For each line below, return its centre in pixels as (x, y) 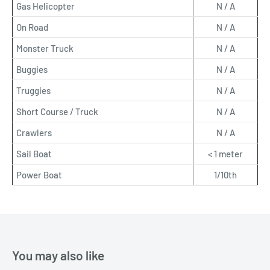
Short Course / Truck (57, 111)
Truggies (33, 90)
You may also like (58, 255)
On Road (32, 27)
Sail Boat (34, 153)
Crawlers (34, 132)
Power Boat (39, 174)
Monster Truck (45, 48)
